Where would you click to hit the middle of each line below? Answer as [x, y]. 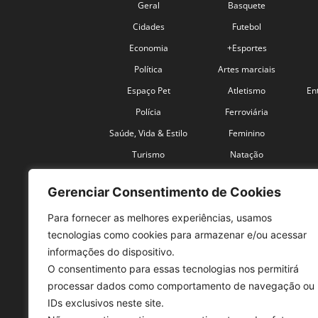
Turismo [149, 154]
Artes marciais [247, 69]
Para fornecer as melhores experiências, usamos [160, 218]
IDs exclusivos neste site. [106, 303]
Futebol [247, 26]
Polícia [149, 111]
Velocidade [247, 175]
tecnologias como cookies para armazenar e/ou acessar [177, 235]
